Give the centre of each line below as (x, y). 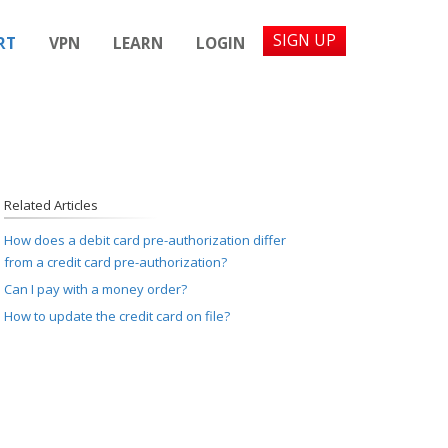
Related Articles (50, 205)
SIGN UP (304, 40)
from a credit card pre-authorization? (115, 262)
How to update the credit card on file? (116, 316)
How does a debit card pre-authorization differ (144, 240)
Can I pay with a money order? (95, 289)
